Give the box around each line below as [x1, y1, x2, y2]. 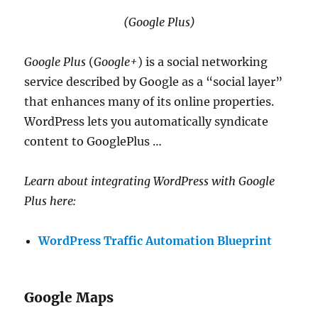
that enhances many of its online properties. [24, 94, 275, 109]
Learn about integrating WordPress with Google [24, 174, 275, 189]
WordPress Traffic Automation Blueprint [38, 234, 273, 248]
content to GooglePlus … [24, 134, 163, 149]
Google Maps [24, 289, 114, 307]
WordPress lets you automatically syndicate [24, 114, 269, 129]
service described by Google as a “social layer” [24, 75, 283, 89]
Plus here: [24, 194, 77, 209]
